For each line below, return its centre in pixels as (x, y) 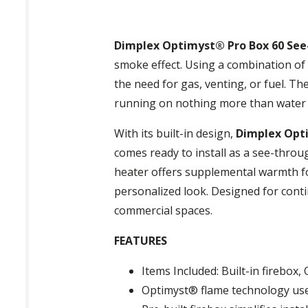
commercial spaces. (164, 210)
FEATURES (141, 240)
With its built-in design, (175, 133)
